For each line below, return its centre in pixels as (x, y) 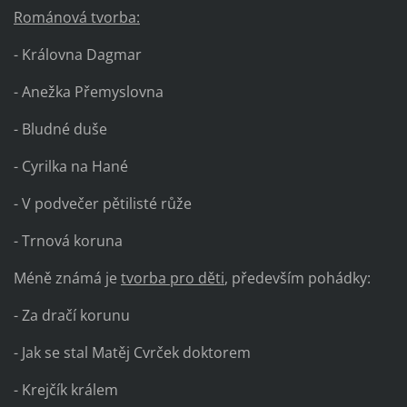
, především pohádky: (297, 278)
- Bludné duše (60, 129)
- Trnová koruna (68, 241)
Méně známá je (67, 278)
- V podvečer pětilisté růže (102, 204)
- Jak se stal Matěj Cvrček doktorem (132, 353)
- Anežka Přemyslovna (88, 92)
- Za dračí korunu (71, 316)
